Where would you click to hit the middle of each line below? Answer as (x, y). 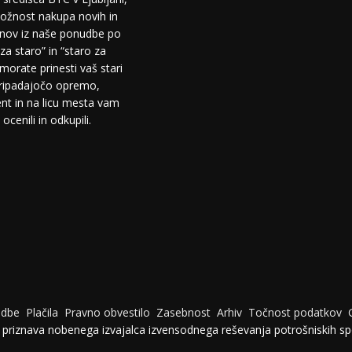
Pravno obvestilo (107, 313)
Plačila (42, 313)
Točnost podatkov (297, 313)
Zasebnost (183, 313)
